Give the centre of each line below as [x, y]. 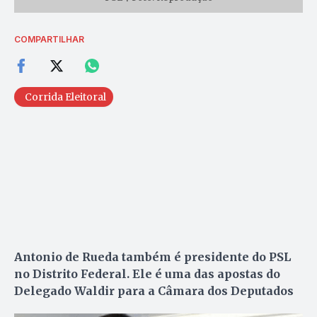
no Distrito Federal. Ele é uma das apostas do [147, 273]
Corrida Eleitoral [65, 97]
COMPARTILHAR [49, 39]
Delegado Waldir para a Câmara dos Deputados [154, 290]
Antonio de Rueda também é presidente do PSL [152, 257]
